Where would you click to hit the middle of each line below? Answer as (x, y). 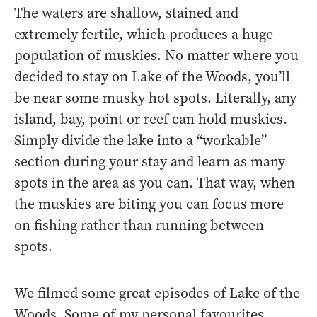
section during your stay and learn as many (150, 161)
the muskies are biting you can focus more (149, 204)
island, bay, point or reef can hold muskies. (151, 119)
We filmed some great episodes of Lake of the (157, 293)
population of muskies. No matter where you (156, 55)
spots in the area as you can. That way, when (155, 183)
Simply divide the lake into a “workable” (140, 140)
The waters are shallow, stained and (126, 13)
